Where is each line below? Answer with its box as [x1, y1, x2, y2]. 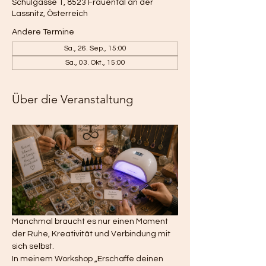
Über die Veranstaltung [12, 91, 133, 106]
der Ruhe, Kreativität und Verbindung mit [12, 229, 172, 238]
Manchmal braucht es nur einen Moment [12, 217, 170, 226]
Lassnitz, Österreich [12, 9, 88, 18]
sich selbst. [12, 242, 54, 251]
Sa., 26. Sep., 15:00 [64, 44, 126, 52]
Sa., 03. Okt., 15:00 [65, 58, 125, 66]
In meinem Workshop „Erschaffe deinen [12, 254, 165, 263]
